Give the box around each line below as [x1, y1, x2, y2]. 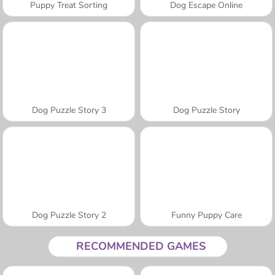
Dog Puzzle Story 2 [31, 209, 106, 221]
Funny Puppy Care [171, 209, 242, 221]
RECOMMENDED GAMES [76, 238, 206, 254]
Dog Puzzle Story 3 [31, 104, 106, 116]
